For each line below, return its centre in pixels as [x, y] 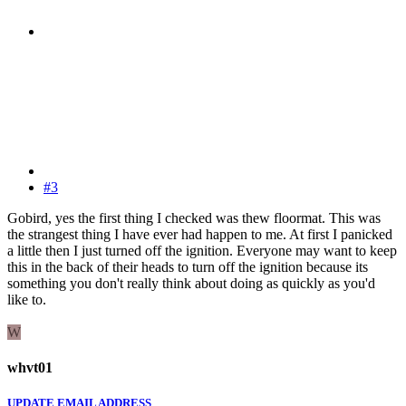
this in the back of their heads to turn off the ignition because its [188, 266]
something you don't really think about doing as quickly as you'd [191, 283]
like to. [27, 299]
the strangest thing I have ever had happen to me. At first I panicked [200, 234]
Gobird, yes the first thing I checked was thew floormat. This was [194, 217]
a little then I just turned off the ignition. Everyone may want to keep [202, 250]
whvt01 [30, 367]
